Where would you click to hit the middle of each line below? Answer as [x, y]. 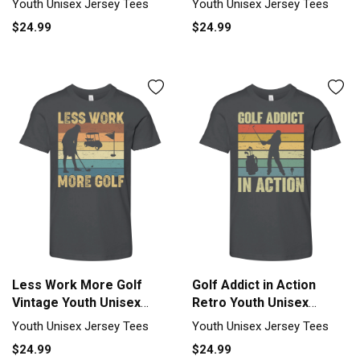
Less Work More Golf [77, 284]
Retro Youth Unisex [250, 302]
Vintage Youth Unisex [76, 302]
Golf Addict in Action [254, 284]
